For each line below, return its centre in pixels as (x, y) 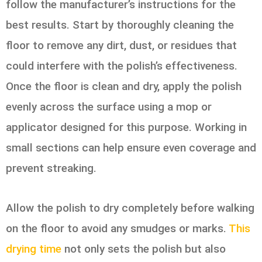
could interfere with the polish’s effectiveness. (122, 65)
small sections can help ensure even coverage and (131, 147)
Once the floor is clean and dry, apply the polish (124, 86)
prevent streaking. (51, 168)
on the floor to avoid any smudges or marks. (117, 229)
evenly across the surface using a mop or (109, 106)
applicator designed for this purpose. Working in (126, 127)
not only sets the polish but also (144, 249)
